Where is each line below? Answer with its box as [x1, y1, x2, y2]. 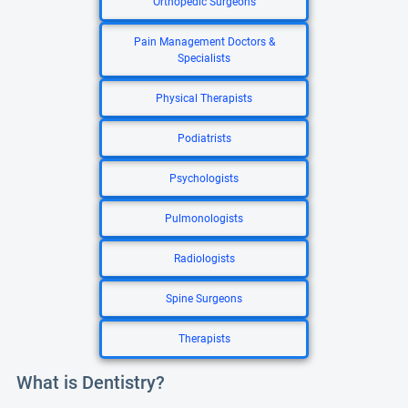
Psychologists [169, 172, 239, 185]
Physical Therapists [156, 92, 252, 105]
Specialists [178, 52, 230, 65]
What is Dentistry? [16, 372, 165, 393]
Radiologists [173, 252, 235, 265]
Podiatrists [177, 132, 231, 145]
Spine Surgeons [166, 292, 242, 305]
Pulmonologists [165, 212, 243, 225]
